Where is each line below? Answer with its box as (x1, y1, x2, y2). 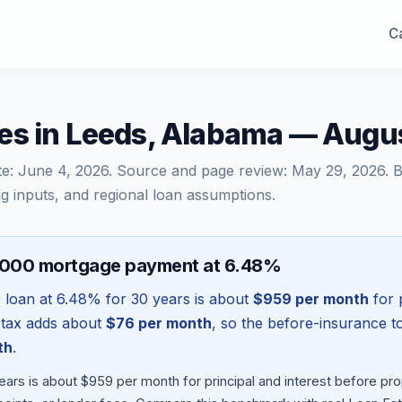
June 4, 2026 (18, 162, 109, 179)
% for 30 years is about (87, 290, 253, 308)
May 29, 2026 (292, 162, 385, 179)
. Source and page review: (109, 162, 292, 179)
